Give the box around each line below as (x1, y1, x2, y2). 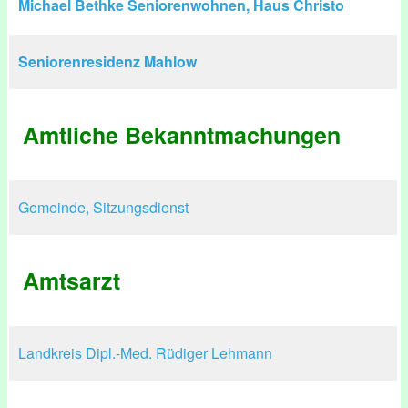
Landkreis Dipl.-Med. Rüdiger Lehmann (18, 342, 272, 363)
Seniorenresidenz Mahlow (18, 51, 197, 72)
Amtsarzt (23, 264, 120, 297)
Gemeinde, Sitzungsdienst (18, 197, 189, 218)
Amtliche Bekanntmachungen (23, 118, 341, 151)
